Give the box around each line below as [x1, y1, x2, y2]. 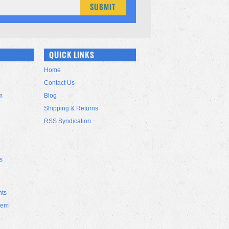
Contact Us [44, 79, 75, 86]
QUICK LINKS [49, 49, 95, 61]
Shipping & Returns [44, 105, 98, 112]
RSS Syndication [44, 118, 91, 125]
